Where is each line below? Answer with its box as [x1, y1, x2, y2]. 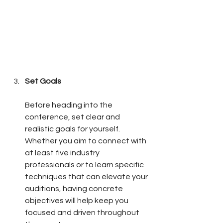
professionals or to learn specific [25, 161, 145, 169]
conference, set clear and [25, 113, 121, 121]
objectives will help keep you [25, 197, 130, 205]
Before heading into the [25, 101, 114, 110]
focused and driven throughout [25, 209, 141, 217]
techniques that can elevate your [25, 173, 149, 181]
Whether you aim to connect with [25, 137, 148, 145]
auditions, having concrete [25, 185, 124, 193]
